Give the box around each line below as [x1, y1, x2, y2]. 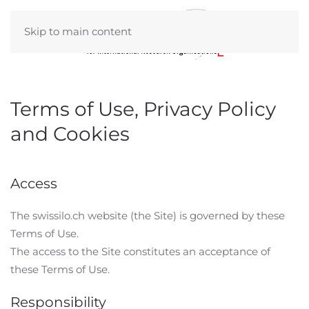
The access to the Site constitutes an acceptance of [10, 245, 270, 258]
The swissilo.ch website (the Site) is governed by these [10, 209, 285, 222]
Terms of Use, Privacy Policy [10, 97, 276, 121]
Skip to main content [24, 25, 132, 38]
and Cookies [10, 122, 130, 146]
